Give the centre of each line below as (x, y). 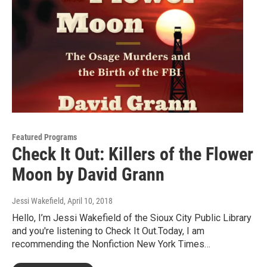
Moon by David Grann (88, 175)
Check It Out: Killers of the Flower (133, 154)
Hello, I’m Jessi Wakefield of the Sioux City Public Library (132, 218)
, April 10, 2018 (88, 201)
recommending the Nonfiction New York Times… (111, 244)
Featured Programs (44, 137)
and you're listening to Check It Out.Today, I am (108, 231)
